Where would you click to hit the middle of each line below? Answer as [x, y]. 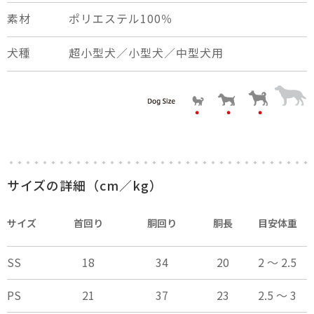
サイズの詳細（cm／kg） [85, 185]
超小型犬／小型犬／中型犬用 [146, 53]
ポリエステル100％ [121, 19]
